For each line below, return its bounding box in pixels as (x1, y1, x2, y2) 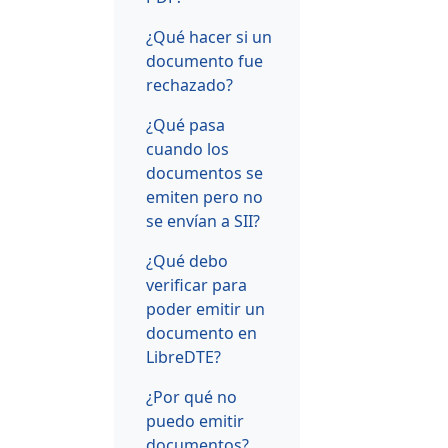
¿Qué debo (146, 249, 228, 272)
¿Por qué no (146, 385, 237, 408)
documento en (146, 321, 257, 344)
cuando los (146, 137, 229, 160)
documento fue (146, 49, 263, 72)
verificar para (146, 273, 247, 296)
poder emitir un (146, 297, 265, 320)
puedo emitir (146, 409, 244, 432)
